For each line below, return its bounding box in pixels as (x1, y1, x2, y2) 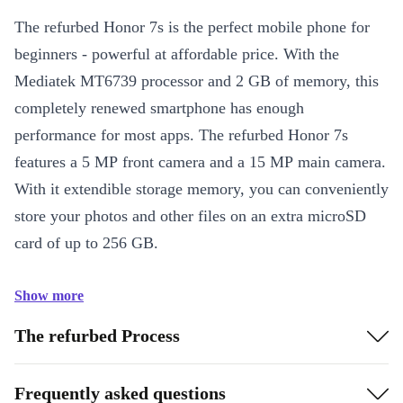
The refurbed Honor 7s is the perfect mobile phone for (14, 18, 370, 36)
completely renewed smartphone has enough (14, 99, 304, 117)
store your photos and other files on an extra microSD (14, 207, 366, 225)
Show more (14, 288, 84, 303)
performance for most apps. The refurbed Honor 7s (14, 126, 348, 144)
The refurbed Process (14, 325, 180, 345)
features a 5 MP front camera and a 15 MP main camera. (14, 153, 386, 171)
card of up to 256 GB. (14, 234, 158, 252)
